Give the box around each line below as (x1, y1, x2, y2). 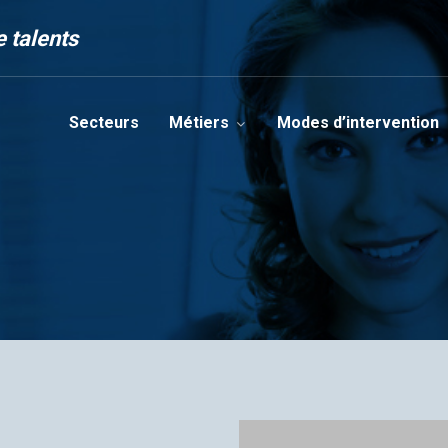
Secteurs (69, 113, 139, 132)
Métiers (169, 113, 229, 132)
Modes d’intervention (277, 113, 439, 132)
